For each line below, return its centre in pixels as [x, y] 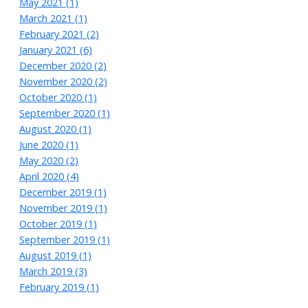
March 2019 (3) [53, 272]
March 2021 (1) [53, 19]
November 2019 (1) [63, 208]
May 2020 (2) [49, 161]
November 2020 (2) [63, 82]
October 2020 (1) [58, 98]
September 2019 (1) [65, 240]
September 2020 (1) [65, 113]
